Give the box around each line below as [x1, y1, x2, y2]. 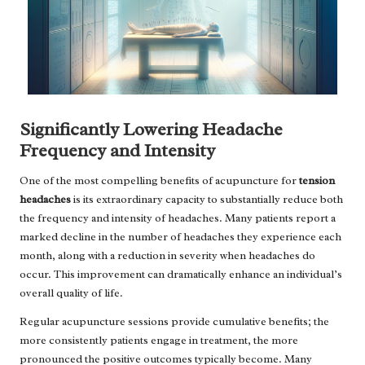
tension [299, 174, 335, 188]
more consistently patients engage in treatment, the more [20, 333, 298, 348]
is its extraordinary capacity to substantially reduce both [71, 192, 343, 207]
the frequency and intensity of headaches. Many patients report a [20, 211, 336, 226]
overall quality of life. [20, 286, 123, 301]
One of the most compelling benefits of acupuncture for [20, 174, 299, 188]
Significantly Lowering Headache [20, 117, 283, 142]
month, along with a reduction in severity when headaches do [20, 248, 315, 263]
